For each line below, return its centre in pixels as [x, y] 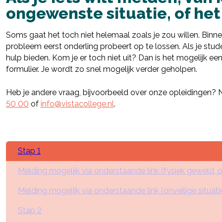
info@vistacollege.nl [77, 104]
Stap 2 [29, 210]
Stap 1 [29, 151]
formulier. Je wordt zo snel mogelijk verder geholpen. [101, 69]
